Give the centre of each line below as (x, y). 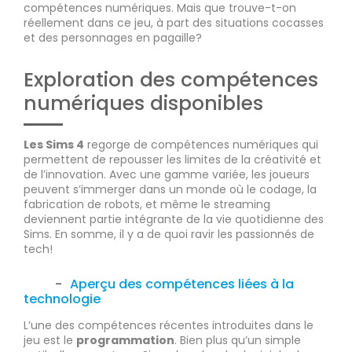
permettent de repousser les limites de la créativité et (172, 160)
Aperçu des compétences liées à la (182, 284)
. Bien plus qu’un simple (238, 341)
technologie (62, 299)
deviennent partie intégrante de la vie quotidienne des (174, 220)
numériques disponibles (143, 104)
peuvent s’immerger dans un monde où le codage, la (170, 190)
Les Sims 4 (54, 145)
